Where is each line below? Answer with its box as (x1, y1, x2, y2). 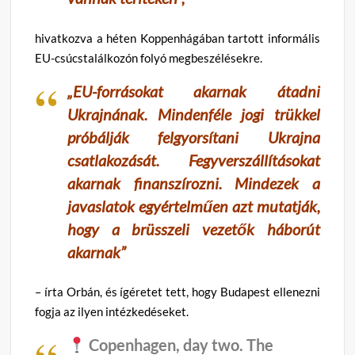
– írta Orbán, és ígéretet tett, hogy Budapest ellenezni (35, 284, 320, 299)
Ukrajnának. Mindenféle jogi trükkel (67, 104, 320, 124)
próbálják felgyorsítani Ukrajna (67, 127, 320, 147)
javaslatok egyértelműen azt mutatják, (67, 196, 320, 216)
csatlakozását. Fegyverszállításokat (67, 150, 320, 170)
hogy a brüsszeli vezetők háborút (67, 219, 320, 239)
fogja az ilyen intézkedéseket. (35, 303, 189, 319)
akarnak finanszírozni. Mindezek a (67, 173, 320, 193)
